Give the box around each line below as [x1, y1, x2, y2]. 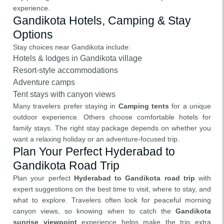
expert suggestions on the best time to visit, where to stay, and [13, 185, 211, 193]
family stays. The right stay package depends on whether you [13, 124, 211, 132]
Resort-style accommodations [13, 66, 118, 74]
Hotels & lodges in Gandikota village [13, 54, 142, 62]
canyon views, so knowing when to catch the [13, 207, 175, 215]
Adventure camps [13, 78, 75, 86]
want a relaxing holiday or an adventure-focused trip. [13, 135, 179, 143]
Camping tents [118, 102, 169, 110]
